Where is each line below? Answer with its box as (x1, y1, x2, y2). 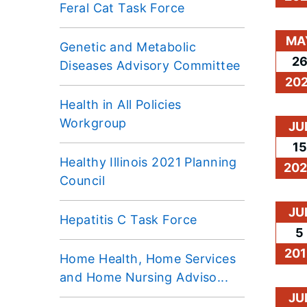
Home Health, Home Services (60, 251, 236, 266)
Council (60, 173, 106, 188)
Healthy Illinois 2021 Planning (60, 154, 237, 169)
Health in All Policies (60, 97, 182, 112)
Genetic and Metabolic (60, 39, 197, 54)
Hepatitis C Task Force (60, 212, 197, 227)
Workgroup (60, 115, 127, 130)
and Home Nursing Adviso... (60, 269, 229, 284)
